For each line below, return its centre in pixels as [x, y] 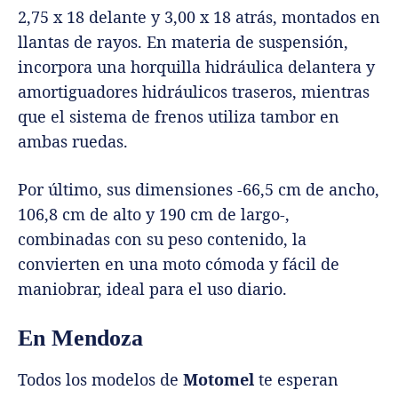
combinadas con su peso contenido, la [162, 239]
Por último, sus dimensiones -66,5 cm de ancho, [199, 189]
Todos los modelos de [100, 379]
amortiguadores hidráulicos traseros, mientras [194, 91]
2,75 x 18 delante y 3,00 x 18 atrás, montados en [199, 16]
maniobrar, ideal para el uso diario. [152, 288]
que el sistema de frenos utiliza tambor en [179, 116]
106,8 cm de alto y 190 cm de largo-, [154, 214]
